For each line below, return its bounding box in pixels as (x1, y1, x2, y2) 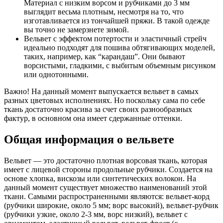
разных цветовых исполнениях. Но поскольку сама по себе (4, 96, 205, 105)
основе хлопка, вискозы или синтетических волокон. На (4, 174, 196, 183)
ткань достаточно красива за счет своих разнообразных (4, 105, 192, 114)
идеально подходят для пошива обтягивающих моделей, (24, 43, 215, 52)
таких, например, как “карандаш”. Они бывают (24, 52, 185, 61)
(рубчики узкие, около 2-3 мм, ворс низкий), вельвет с (4, 210, 188, 219)
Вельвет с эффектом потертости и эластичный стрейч (24, 34, 207, 43)
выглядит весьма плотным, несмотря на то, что (24, 7, 184, 16)
